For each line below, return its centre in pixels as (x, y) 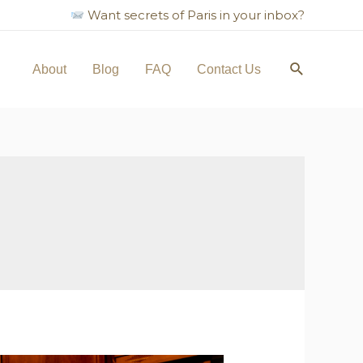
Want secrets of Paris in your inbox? (194, 15)
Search (314, 67)
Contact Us (228, 69)
